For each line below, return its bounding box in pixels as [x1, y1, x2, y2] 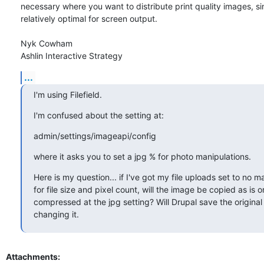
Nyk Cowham [21, 38, 72, 49]
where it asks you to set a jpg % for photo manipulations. [34, 151, 251, 162]
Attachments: [6, 252, 60, 262]
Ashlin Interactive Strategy [21, 51, 123, 61]
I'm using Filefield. [34, 90, 102, 100]
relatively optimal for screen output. [21, 14, 157, 24]
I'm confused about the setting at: [34, 110, 164, 121]
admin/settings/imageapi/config [34, 131, 156, 141]
